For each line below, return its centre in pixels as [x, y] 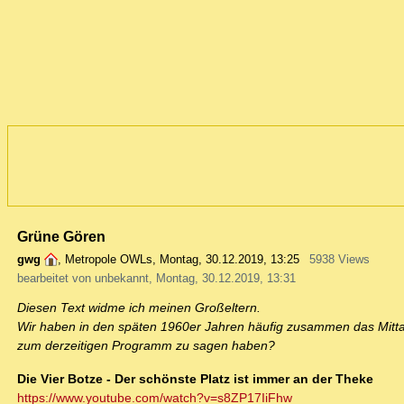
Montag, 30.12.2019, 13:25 [230, 260]
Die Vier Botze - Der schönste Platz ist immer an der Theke [195, 379]
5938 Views [339, 260]
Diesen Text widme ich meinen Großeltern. [139, 308]
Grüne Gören [61, 237]
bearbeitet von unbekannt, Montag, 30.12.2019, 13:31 [156, 279]
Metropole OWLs [109, 260]
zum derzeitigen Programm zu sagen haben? [146, 346]
